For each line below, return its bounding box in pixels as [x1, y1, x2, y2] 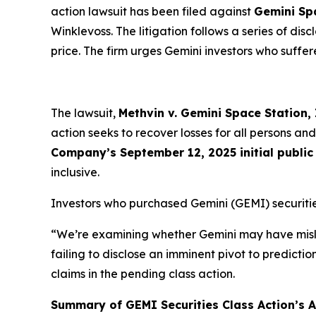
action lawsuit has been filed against [51, 4, 254, 18]
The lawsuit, [51, 105, 119, 120]
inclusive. [51, 164, 99, 179]
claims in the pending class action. [51, 266, 235, 281]
